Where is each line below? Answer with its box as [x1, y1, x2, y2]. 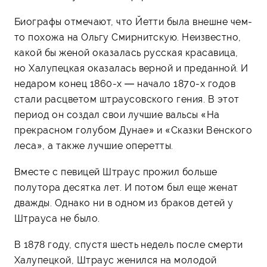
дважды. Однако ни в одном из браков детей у [14, 197, 234, 209]
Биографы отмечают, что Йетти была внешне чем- [14, 15, 253, 27]
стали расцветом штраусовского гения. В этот [14, 93, 240, 105]
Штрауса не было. [14, 212, 100, 224]
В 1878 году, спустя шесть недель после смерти [14, 238, 243, 250]
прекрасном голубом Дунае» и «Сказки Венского [14, 124, 253, 136]
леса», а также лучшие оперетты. [14, 139, 173, 151]
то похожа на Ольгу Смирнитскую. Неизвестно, [14, 31, 241, 43]
